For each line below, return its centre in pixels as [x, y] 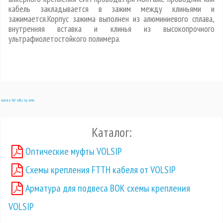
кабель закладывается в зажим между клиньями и [111, 9]
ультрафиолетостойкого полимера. [64, 39]
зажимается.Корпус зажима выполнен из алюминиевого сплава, [111, 19]
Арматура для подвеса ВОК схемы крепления [108, 188]
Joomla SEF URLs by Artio [18, 100]
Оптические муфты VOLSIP [74, 152]
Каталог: [111, 132]
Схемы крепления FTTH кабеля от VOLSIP [101, 170]
